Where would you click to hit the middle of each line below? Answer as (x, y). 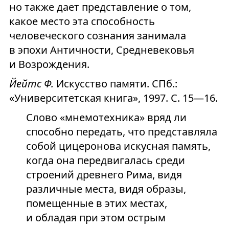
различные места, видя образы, (106, 189)
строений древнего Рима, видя (104, 175)
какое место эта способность (82, 21)
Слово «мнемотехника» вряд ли (106, 117)
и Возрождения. (49, 64)
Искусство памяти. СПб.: (115, 84)
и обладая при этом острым (96, 217)
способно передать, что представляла (121, 132)
